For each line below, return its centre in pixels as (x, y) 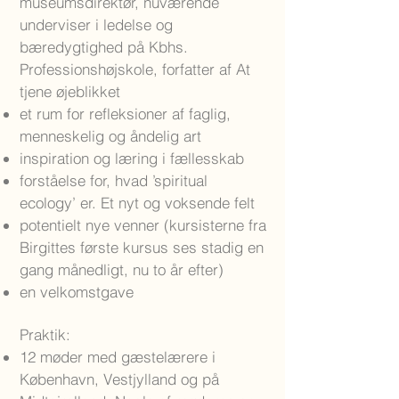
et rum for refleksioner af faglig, (125, 114)
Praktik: (45, 334)
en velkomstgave (77, 292)
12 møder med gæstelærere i (118, 357)
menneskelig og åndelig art (110, 136)
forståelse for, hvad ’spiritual (114, 180)
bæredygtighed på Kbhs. (104, 47)
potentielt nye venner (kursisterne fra (143, 225)
